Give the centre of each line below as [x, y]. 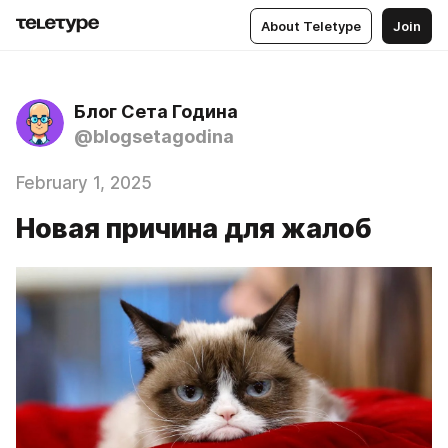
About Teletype [311, 25]
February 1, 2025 [84, 183]
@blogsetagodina [154, 136]
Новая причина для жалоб [194, 228]
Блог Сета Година [156, 111]
